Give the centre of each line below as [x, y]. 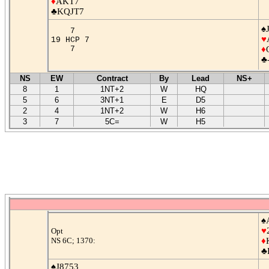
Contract [112, 78]
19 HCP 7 [75, 40]
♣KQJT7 [68, 11]
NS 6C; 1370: [73, 241]
